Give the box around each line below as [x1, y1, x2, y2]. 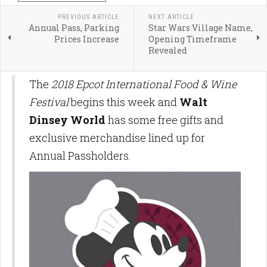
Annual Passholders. [29, 148, 133, 163]
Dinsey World [29, 113, 105, 128]
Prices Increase [54, 33, 119, 45]
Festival [29, 95, 69, 110]
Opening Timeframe [148, 33, 237, 45]
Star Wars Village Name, [148, 22, 253, 34]
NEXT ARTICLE [148, 13, 194, 21]
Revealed [148, 45, 187, 57]
